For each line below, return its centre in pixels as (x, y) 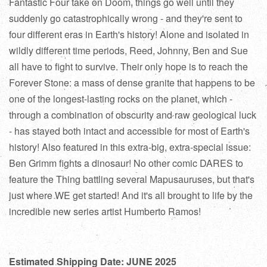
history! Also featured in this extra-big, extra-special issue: (130, 147)
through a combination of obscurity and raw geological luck (133, 114)
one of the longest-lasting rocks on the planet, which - (121, 98)
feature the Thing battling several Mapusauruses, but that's (132, 179)
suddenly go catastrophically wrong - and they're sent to (126, 18)
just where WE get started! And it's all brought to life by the (131, 195)
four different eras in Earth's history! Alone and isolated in (129, 34)
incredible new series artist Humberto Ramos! (105, 211)
